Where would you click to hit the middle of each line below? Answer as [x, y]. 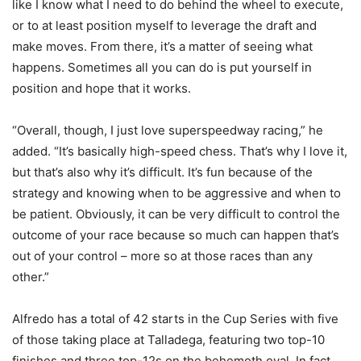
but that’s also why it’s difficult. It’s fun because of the [162, 172]
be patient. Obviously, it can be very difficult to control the [176, 214]
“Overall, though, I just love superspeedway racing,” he [168, 131]
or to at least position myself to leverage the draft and [164, 26]
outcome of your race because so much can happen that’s [176, 235]
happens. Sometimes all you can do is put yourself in [162, 68]
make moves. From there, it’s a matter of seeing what [162, 47]
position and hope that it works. [102, 89]
